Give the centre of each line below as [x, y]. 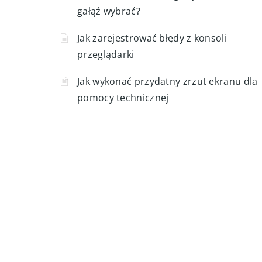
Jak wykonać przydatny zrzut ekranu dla [168, 81]
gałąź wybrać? [109, 11]
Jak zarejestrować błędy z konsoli [152, 38]
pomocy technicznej [123, 98]
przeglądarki [106, 54]
